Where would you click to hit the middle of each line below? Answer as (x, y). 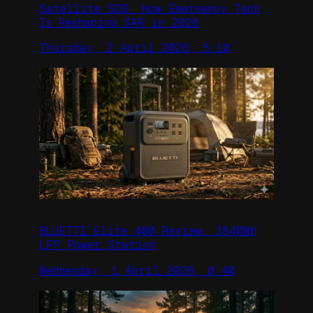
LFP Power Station (97, 245)
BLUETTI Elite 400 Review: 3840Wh (148, 231)
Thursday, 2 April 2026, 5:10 (134, 48)
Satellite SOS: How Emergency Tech (150, 9)
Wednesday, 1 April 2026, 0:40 (137, 270)
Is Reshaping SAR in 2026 (119, 23)
